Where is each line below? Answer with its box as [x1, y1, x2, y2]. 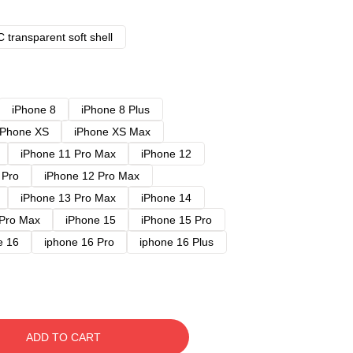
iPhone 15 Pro [141, 214, 212, 226]
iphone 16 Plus [139, 236, 214, 248]
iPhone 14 [141, 191, 191, 204]
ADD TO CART [25, 331, 101, 344]
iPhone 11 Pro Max [20, 147, 116, 160]
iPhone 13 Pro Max [20, 191, 116, 204]
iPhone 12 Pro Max [44, 169, 139, 182]
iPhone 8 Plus [81, 103, 150, 116]
